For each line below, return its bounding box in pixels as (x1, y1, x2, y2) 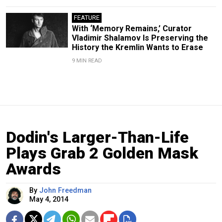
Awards (6, 159, 61, 178)
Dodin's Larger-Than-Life (6, 127, 189, 147)
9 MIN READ (71, 57, 102, 64)
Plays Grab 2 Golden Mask (6, 143, 198, 163)
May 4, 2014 (29, 195, 68, 204)
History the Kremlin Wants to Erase (71, 42, 203, 52)
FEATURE (73, 13, 100, 21)
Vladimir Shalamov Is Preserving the (71, 33, 208, 43)
